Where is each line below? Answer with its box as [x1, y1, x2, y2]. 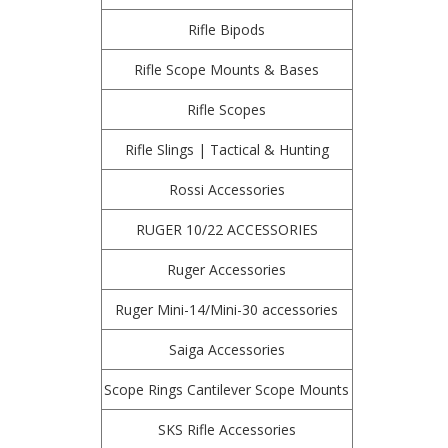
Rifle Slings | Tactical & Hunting [124, 140, 329, 159]
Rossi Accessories [168, 180, 285, 199]
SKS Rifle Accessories [157, 420, 296, 439]
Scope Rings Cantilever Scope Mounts [104, 380, 350, 399]
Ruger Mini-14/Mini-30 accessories [115, 300, 339, 319]
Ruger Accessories [167, 260, 287, 279]
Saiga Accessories [168, 340, 285, 359]
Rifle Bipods [188, 20, 266, 39]
